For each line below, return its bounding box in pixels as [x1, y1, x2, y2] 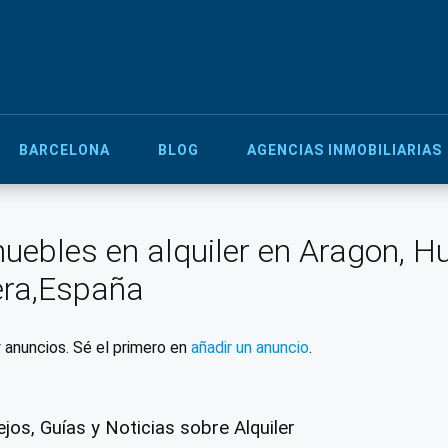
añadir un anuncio [190, 338, 309, 357]
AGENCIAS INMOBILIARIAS [247, 141, 442, 158]
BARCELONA [19, 141, 110, 158]
